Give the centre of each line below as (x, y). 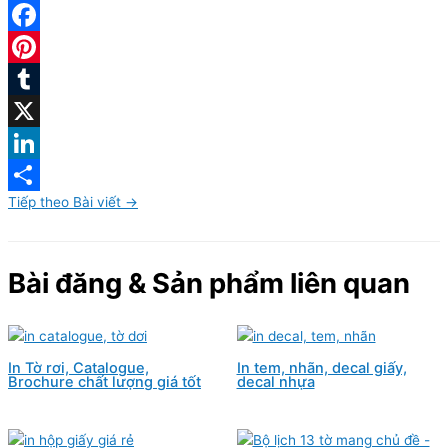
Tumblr (246, 111)
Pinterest (253, 79)
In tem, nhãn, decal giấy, (321, 368)
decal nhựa (275, 382)
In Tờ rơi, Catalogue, (78, 368)
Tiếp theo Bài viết (66, 202)
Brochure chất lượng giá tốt (104, 382)
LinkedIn (251, 175)
